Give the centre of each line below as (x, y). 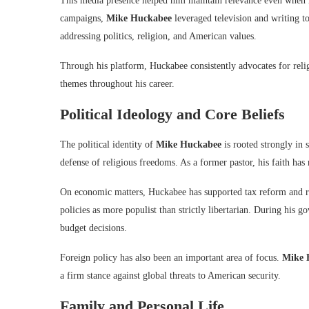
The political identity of (108, 144)
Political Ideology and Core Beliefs (172, 114)
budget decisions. (93, 228)
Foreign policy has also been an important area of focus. (171, 258)
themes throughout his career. (117, 84)
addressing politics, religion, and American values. (158, 36)
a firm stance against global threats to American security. (170, 276)
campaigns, (83, 18)
